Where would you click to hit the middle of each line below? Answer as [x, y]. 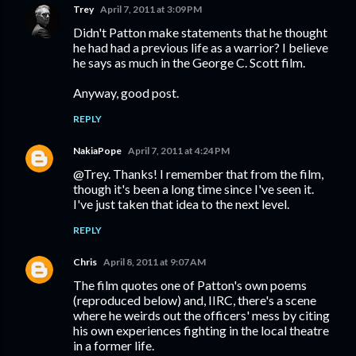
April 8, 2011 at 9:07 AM [155, 262]
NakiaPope [97, 151]
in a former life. [114, 345]
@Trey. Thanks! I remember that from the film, [198, 174]
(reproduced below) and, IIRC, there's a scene [195, 300]
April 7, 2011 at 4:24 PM [179, 151]
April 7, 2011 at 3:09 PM [151, 9]
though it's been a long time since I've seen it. [193, 189]
